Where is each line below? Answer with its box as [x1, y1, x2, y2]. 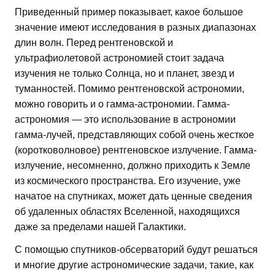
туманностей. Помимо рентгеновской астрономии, [15, 83, 244, 95]
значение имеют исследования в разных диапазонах [15, 22, 256, 33]
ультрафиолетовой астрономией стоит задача [15, 53, 224, 64]
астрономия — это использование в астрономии [15, 114, 236, 125]
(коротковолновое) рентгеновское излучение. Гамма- [15, 145, 257, 156]
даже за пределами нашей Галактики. [15, 222, 186, 233]
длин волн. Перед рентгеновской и [15, 37, 173, 48]
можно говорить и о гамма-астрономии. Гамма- [15, 99, 230, 110]
